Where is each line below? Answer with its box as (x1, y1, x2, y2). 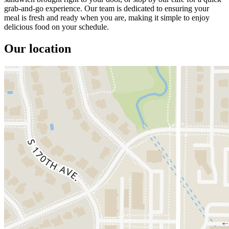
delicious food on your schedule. (4, 22, 109, 31)
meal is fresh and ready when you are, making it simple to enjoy (4, 13, 210, 22)
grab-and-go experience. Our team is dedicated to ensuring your (4, 4, 209, 13)
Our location (4, 41, 71, 55)
